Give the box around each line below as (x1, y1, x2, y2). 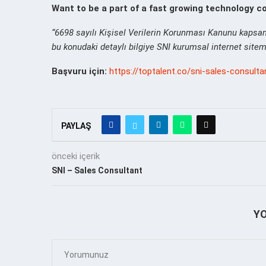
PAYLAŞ (61, 121, 91, 131)
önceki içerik (52, 150, 100, 161)
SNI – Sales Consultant (52, 165, 142, 175)
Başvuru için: (52, 65, 109, 77)
